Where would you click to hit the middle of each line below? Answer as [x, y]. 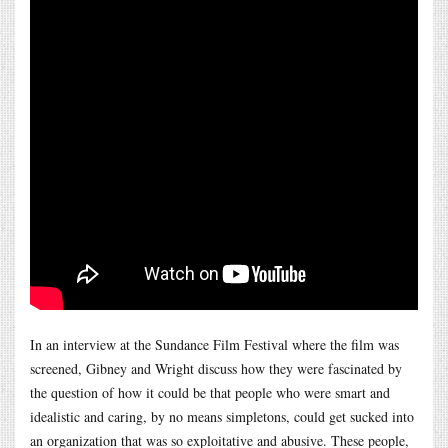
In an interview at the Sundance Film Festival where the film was [214, 344]
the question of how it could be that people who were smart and [210, 392]
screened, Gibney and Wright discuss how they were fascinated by [216, 368]
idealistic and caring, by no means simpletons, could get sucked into [222, 416]
